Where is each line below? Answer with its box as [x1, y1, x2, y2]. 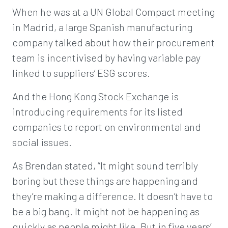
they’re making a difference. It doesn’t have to [12, 190, 213, 202]
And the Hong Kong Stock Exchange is [12, 90, 179, 102]
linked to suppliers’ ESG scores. [12, 67, 150, 79]
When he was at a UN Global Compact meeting [12, 6, 215, 18]
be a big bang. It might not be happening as [12, 205, 199, 217]
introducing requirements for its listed [12, 105, 183, 118]
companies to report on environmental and [12, 121, 201, 133]
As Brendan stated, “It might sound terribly [12, 159, 198, 172]
